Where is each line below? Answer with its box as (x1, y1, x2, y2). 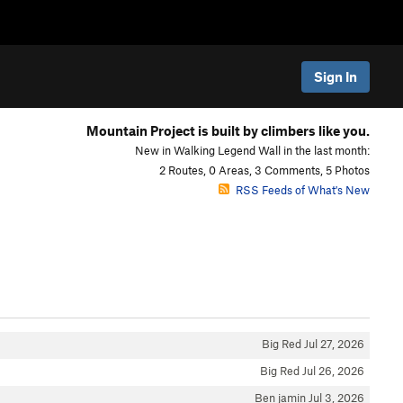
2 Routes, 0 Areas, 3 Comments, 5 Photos (158, 163, 370, 177)
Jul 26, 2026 (302, 363, 364, 378)
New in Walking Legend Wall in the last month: (134, 143, 370, 157)
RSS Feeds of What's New (235, 183, 370, 197)
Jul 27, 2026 (304, 336, 364, 351)
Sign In (314, 67, 357, 85)
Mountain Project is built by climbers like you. (85, 122, 370, 139)
